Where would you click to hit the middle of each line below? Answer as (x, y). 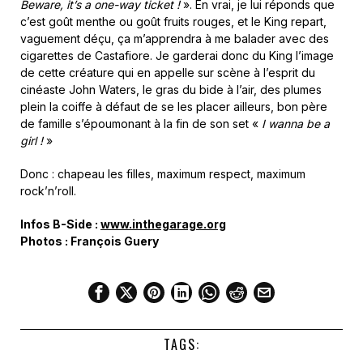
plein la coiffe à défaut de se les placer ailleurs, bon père (174, 106)
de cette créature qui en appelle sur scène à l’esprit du (168, 72)
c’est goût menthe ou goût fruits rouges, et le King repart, (173, 21)
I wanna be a (296, 123)
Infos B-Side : (60, 224)
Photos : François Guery (90, 241)
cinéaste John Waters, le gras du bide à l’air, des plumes (171, 89)
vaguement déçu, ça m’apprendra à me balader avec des (175, 38)
